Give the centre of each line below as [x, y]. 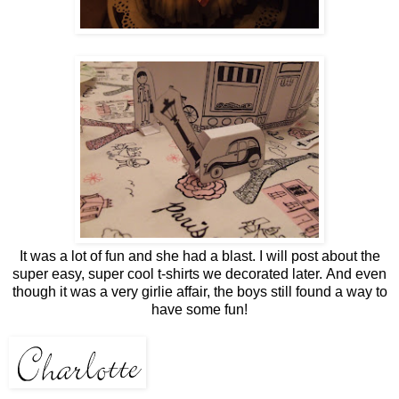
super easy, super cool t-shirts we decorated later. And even [199, 274]
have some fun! [199, 310]
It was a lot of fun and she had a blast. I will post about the [199, 256]
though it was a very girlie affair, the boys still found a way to [199, 292]
